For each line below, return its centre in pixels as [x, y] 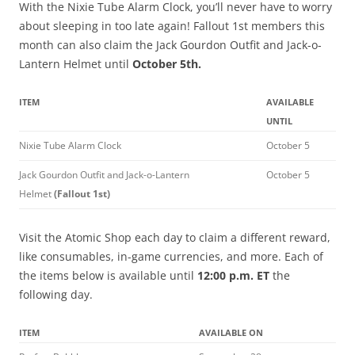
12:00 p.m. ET [233, 276]
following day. [56, 295]
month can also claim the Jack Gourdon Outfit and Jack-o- [170, 45]
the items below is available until [108, 276]
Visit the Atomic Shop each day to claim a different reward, [175, 238]
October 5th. [167, 64]
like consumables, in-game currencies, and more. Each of [171, 257]
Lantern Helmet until [76, 64]
